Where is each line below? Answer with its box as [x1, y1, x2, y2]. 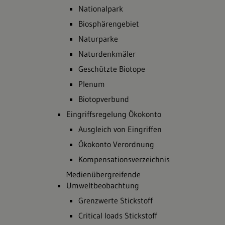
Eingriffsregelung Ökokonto [66, 109, 161, 119]
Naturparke [78, 34, 118, 44]
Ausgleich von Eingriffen [78, 124, 162, 134]
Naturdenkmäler [78, 49, 136, 59]
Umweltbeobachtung [66, 180, 139, 190]
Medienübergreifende [66, 169, 141, 179]
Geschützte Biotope [78, 64, 145, 74]
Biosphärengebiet [78, 19, 139, 29]
